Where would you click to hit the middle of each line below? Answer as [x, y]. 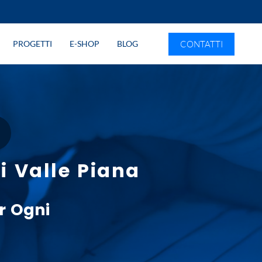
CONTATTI [201, 44]
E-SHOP [84, 44]
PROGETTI [32, 44]
